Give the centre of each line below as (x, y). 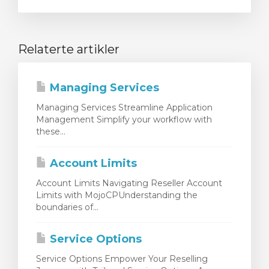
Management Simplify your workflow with (124, 120)
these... (51, 132)
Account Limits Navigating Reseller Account (129, 183)
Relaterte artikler (69, 50)
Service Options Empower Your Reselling (122, 259)
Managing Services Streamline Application (124, 108)
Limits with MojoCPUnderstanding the (117, 195)
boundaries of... (67, 207)
